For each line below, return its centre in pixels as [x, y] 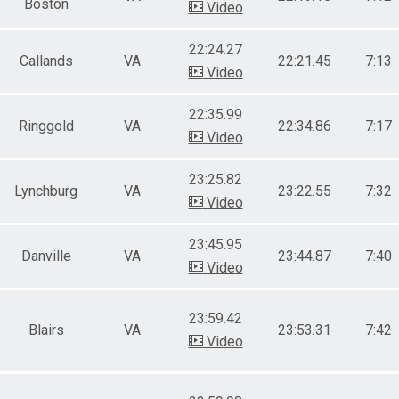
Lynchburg [46, 191]
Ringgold [46, 126]
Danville [46, 256]
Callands [46, 61]
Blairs [46, 330]
